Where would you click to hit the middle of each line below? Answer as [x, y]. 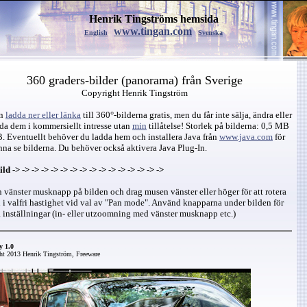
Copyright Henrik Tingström [134, 93]
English [96, 33]
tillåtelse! [165, 126]
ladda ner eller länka [43, 115]
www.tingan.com [153, 31]
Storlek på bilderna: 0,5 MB [236, 126]
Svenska [210, 33]
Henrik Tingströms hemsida [153, 19]
